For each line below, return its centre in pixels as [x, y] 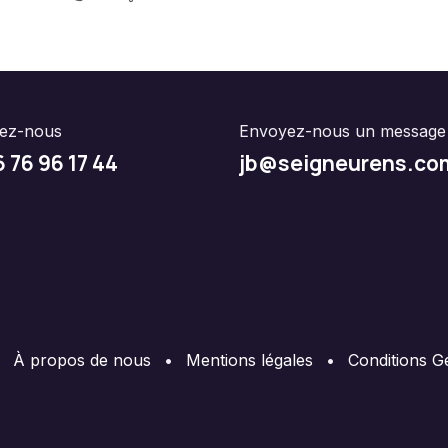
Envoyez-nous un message [342, 130]
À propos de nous [82, 359]
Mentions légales [249, 359]
